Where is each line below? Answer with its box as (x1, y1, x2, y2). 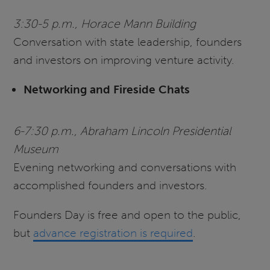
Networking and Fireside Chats (23, 82, 190, 96)
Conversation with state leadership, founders (13, 34, 242, 49)
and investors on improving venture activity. (13, 52, 235, 67)
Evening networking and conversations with (13, 160, 237, 174)
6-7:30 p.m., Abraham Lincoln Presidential (13, 124, 231, 138)
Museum (13, 142, 59, 156)
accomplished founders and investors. (13, 178, 208, 192)
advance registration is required (33, 226, 193, 240)
